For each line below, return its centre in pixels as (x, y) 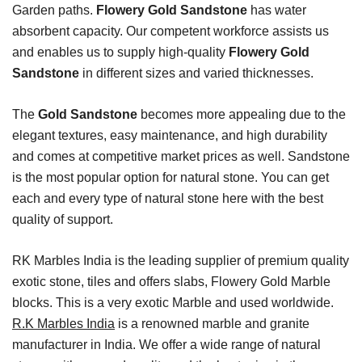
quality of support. (63, 220)
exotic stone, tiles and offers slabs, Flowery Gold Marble (171, 282)
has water (277, 11)
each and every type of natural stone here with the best (168, 199)
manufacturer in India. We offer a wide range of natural (166, 345)
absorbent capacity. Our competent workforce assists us (170, 32)
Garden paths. (54, 11)
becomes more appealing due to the (242, 115)
